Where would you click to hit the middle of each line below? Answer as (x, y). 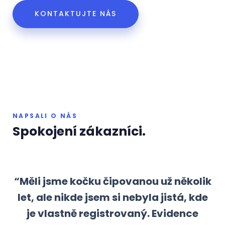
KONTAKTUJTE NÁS (75, 14)
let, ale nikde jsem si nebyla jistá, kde (113, 197)
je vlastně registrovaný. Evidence (113, 213)
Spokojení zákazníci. (79, 131)
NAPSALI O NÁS (45, 116)
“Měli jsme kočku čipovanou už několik (113, 181)
